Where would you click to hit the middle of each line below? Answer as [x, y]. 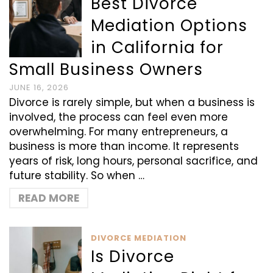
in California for [158, 48]
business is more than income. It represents [124, 146]
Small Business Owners [106, 69]
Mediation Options [169, 26]
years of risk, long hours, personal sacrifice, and [133, 161]
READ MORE [49, 198]
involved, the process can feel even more [119, 117]
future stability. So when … [77, 175]
